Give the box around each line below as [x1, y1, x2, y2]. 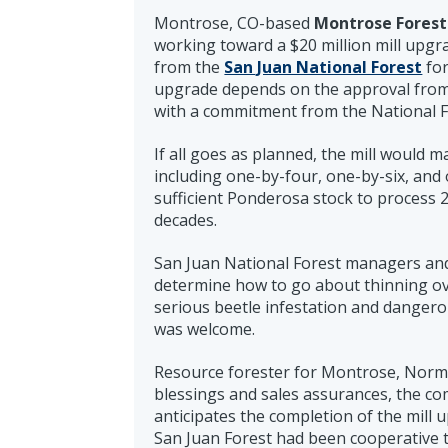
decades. [154, 208, 218, 231]
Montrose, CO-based [154, 11, 315, 34]
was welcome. [154, 317, 256, 340]
